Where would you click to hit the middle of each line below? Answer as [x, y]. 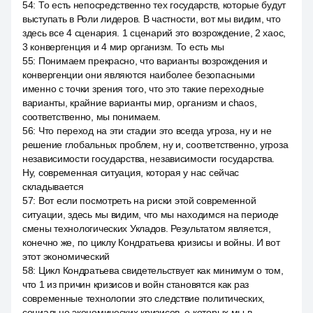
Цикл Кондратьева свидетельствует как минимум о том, [161, 270]
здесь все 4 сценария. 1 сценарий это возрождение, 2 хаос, [154, 33]
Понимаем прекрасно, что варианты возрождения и [153, 61]
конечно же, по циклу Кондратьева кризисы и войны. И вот [151, 242]
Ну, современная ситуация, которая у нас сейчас [131, 173]
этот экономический [66, 256]
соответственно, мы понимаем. [92, 117]
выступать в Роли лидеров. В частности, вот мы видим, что [152, 19]
